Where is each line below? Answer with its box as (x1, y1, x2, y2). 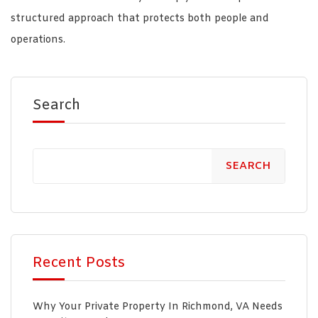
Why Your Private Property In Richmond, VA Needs (33, 300, 283, 314)
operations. (11, 33, 65, 47)
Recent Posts (33, 253, 125, 273)
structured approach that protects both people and (11, 11, 269, 26)
